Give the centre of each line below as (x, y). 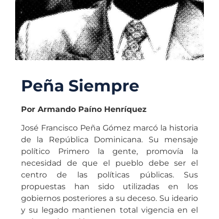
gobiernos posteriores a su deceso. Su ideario (109, 198)
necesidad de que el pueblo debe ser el (109, 163)
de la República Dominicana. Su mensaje (109, 140)
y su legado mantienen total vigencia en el (109, 210)
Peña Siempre (80, 85)
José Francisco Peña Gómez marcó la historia (109, 128)
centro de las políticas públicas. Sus (109, 175)
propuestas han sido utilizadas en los (109, 187)
